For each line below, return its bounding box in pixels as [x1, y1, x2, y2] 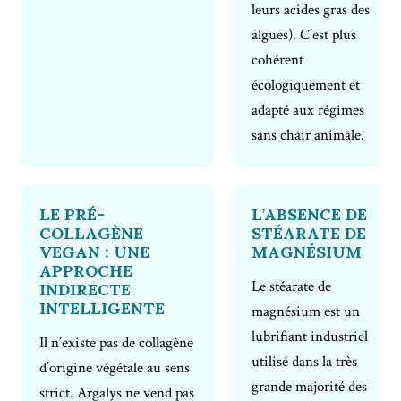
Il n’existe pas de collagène [39, 333, 194, 354]
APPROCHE [39, 260, 133, 282]
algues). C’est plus [252, 25, 357, 46]
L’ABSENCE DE [252, 204, 368, 226]
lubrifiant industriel [252, 327, 369, 347]
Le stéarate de [252, 277, 332, 297]
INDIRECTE [39, 279, 132, 301]
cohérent [252, 50, 304, 71]
